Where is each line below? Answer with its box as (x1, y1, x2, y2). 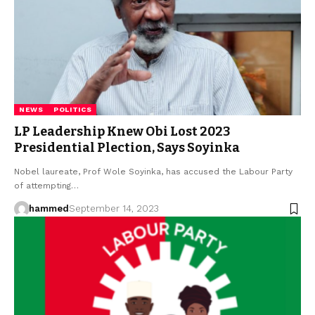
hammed (28, 203, 69, 214)
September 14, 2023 (68, 203, 159, 214)
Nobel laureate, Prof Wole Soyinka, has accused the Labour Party (14, 167, 292, 177)
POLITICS (53, 105, 92, 114)
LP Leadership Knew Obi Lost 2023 (14, 124, 231, 140)
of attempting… (14, 181, 79, 191)
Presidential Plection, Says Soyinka (14, 140, 240, 156)
